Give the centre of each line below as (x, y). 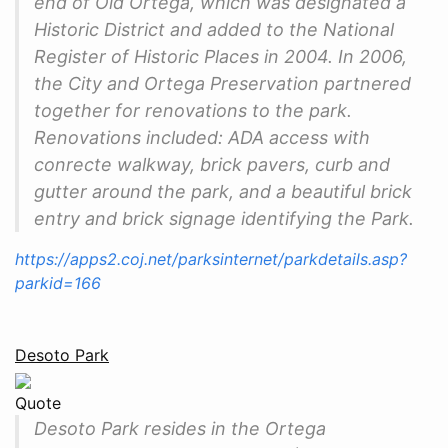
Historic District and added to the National (214, 29)
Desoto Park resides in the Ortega (180, 428)
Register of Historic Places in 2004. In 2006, (220, 56)
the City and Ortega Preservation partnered (222, 83)
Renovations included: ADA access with (202, 137)
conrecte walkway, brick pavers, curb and (212, 164)
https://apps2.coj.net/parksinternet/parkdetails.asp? (211, 258)
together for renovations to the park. (193, 110)
